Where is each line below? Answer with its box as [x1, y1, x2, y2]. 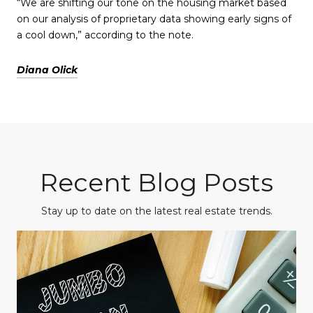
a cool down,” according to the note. [17, 29, 194, 42]
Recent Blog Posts [40, 166, 273, 198]
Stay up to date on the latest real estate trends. [41, 204, 272, 217]
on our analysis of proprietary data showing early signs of [17, 13, 291, 26]
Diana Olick [17, 63, 78, 76]
